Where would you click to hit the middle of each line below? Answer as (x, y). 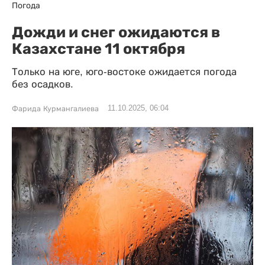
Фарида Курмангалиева (55, 109)
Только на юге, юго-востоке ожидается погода (124, 72)
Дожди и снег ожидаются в (116, 32)
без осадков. (43, 84)
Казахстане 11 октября (98, 49)
